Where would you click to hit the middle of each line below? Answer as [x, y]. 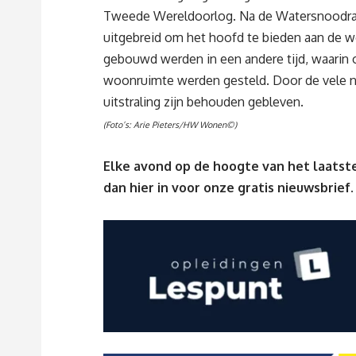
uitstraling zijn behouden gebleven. [203, 102]
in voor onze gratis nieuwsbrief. [255, 188]
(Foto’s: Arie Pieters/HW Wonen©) [170, 125]
